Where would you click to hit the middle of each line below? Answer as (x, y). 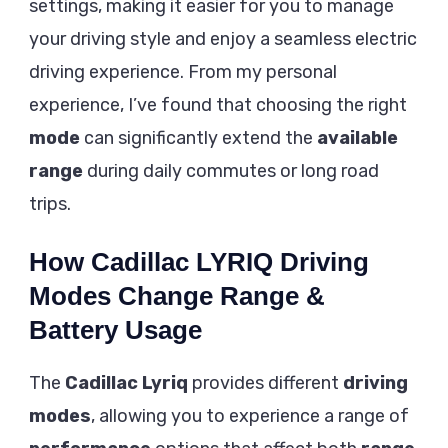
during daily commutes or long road (231, 171)
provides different (265, 383)
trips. (50, 204)
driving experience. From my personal (183, 72)
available (357, 138)
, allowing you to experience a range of (250, 416)
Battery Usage (115, 330)
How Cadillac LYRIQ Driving (199, 262)
